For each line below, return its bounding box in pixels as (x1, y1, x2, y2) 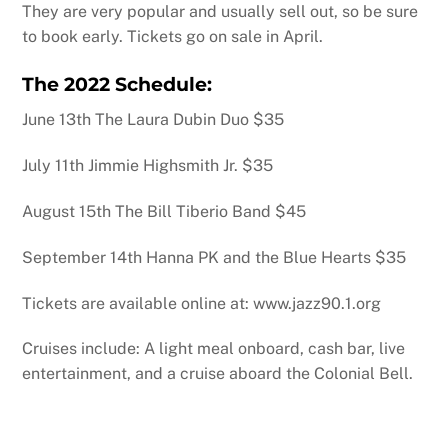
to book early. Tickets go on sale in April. (22, 26, 324, 46)
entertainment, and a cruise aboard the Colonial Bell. (22, 364, 414, 384)
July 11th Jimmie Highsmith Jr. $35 (22, 156, 274, 176)
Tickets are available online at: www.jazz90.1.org (22, 293, 382, 313)
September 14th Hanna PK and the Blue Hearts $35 (22, 247, 407, 267)
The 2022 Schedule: (22, 71, 213, 96)
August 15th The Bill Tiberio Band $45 (22, 201, 307, 221)
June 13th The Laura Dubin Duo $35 (22, 110, 285, 130)
